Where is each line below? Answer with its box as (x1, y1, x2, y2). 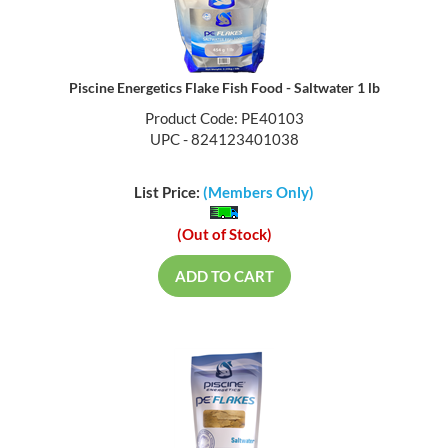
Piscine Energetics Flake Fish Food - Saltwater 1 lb (68, 81, 380, 99)
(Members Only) (203, 184, 314, 203)
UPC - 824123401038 (149, 132, 299, 151)
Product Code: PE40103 (144, 111, 304, 130)
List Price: (134, 184, 203, 203)
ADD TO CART (174, 268, 274, 287)
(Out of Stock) (176, 226, 272, 245)
